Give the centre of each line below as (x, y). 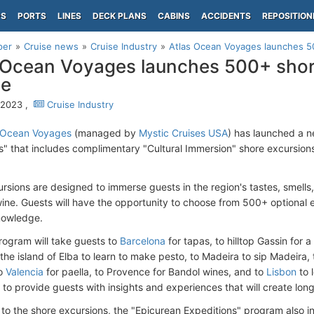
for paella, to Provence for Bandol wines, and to (155, 272)
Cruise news (51, 46)
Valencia (25, 272)
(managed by (105, 133)
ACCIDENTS (226, 16)
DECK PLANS (120, 16)
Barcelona (143, 241)
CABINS (174, 16)
